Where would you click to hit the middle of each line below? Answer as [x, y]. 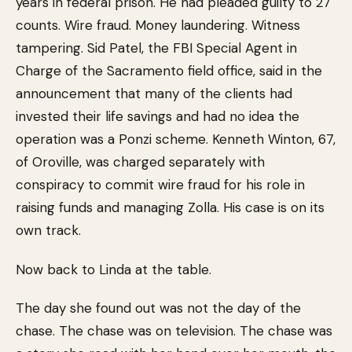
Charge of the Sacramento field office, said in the [169, 71]
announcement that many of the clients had [154, 93]
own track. [48, 230]
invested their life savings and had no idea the [158, 116]
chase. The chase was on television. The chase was [174, 331]
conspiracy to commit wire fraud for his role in [160, 185]
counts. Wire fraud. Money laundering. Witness [158, 25]
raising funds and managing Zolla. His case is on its [170, 207]
